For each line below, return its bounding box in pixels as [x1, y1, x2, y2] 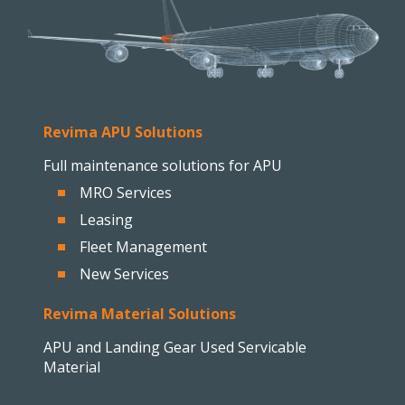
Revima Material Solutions [43, 303, 236, 324]
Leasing [80, 209, 133, 230]
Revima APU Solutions [43, 121, 202, 142]
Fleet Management [80, 236, 207, 257]
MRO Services [80, 182, 172, 202]
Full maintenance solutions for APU [43, 155, 282, 175]
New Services [80, 263, 169, 284]
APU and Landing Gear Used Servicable [43, 336, 306, 357]
